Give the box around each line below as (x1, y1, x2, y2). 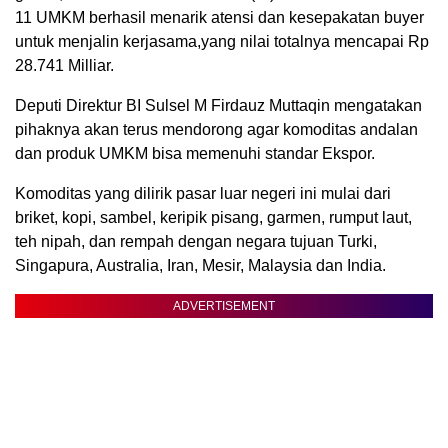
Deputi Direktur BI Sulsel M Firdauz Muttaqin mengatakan (15, 96, 422, 114)
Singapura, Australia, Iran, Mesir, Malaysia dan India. (15, 256, 386, 274)
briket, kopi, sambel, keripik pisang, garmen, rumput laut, (15, 208, 412, 226)
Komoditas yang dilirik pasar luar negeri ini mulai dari (15, 184, 391, 202)
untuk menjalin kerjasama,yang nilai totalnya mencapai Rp (15, 32, 429, 50)
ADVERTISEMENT (173, 298, 275, 313)
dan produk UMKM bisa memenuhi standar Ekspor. (15, 144, 375, 162)
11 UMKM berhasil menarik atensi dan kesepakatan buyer (15, 8, 424, 26)
